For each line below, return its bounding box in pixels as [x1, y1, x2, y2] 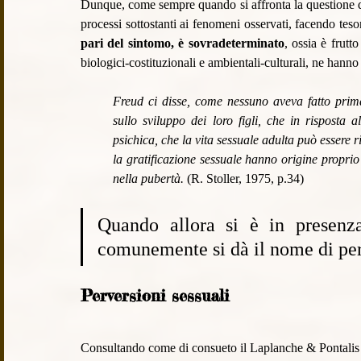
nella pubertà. [113, 172, 187, 186]
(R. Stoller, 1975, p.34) [187, 172, 304, 186]
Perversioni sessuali [81, 285, 235, 306]
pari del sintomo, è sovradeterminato [81, 36, 284, 51]
